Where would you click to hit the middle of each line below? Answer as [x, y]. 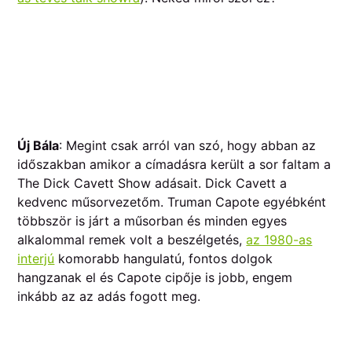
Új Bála [38, 146]
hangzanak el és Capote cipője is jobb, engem [155, 278]
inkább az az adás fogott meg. [111, 297]
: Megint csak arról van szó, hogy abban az [188, 146]
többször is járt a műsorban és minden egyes [152, 221]
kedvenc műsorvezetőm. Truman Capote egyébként [172, 202]
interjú [36, 259]
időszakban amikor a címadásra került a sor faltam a [174, 165]
